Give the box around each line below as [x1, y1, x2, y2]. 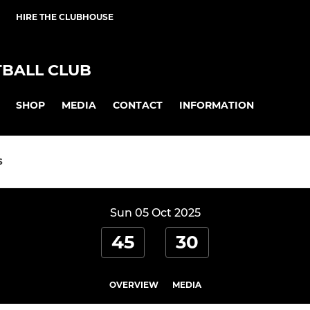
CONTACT [113, 98, 163, 111]
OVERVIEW [109, 280, 158, 291]
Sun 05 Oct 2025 [109, 206, 201, 220]
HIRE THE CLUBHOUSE [16, 12, 113, 22]
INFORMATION [179, 98, 254, 111]
